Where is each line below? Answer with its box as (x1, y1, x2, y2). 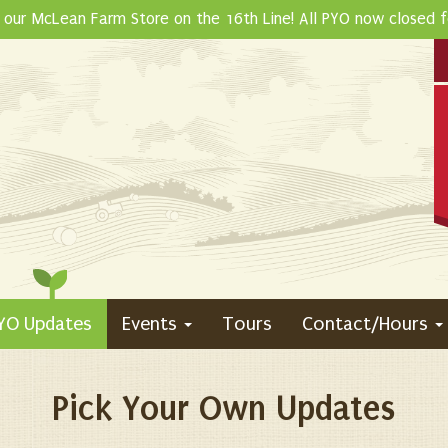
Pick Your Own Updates (52, 388, 396, 429)
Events (122, 313, 182, 335)
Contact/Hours (302, 313, 433, 335)
